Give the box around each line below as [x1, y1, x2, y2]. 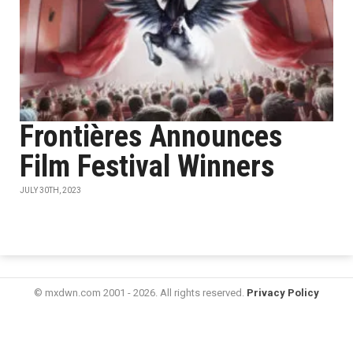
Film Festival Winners [20, 149, 274, 184]
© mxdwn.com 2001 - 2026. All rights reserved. [34, 287, 247, 299]
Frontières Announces [20, 119, 282, 154]
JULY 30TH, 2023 [20, 186, 81, 195]
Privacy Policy [247, 287, 319, 299]
